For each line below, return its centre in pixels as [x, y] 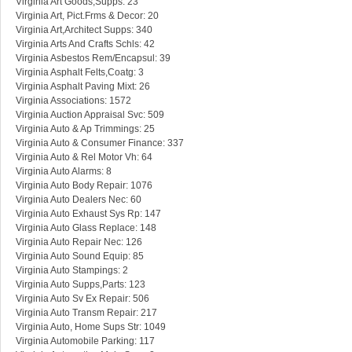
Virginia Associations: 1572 [73, 101]
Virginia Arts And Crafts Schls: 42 [85, 44]
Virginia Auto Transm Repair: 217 [86, 313]
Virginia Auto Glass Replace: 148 [86, 228]
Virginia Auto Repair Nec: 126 [79, 242]
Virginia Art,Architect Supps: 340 [84, 30]
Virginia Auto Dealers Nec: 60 [79, 200]
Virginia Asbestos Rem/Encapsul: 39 [93, 59]
